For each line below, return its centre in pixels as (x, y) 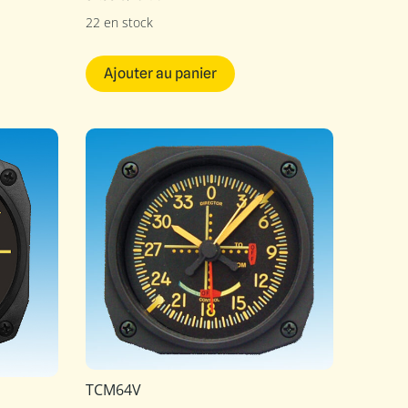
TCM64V (113, 390)
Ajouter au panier (160, 74)
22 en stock (119, 22)
